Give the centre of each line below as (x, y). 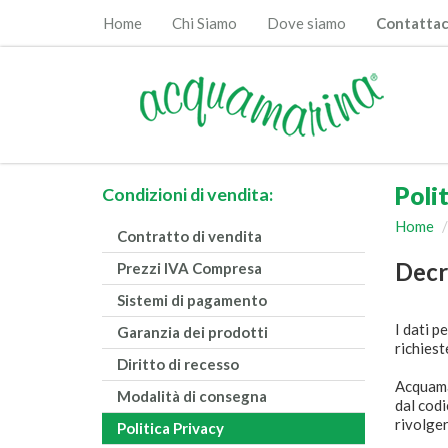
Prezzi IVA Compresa (189, 268)
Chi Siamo (204, 23)
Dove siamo (306, 23)
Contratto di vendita (189, 236)
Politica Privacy (170, 428)
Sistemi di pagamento (192, 300)
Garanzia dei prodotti (192, 332)
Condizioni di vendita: (187, 194)
